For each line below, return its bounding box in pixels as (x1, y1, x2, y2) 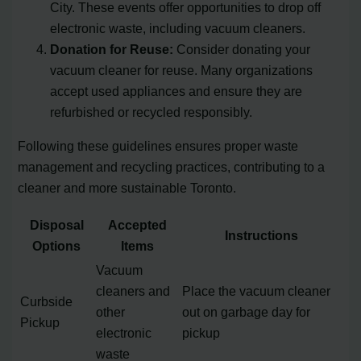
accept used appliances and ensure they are (50, 84, 303, 99)
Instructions (224, 227, 298, 243)
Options (32, 238, 81, 253)
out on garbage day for (182, 304, 311, 319)
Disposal (29, 217, 84, 232)
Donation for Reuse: (50, 42, 174, 57)
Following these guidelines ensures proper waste (18, 139, 299, 154)
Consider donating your (173, 42, 311, 57)
